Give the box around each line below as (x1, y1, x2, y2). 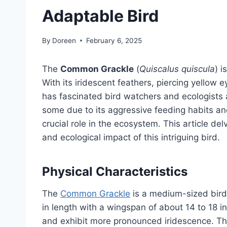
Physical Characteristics (42, 164, 187, 179)
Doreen (52, 36, 77, 45)
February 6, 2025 (86, 36, 142, 45)
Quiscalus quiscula (139, 63, 215, 74)
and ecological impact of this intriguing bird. (42, 132, 220, 142)
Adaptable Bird (42, 6, 159, 26)
